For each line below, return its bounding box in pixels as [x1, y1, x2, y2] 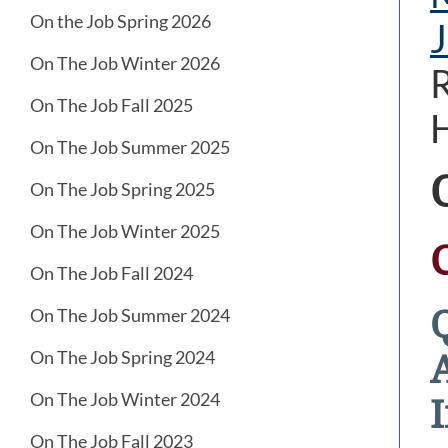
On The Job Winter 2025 [30, 220, 220, 243]
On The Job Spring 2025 [30, 178, 215, 201]
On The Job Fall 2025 [30, 94, 193, 117]
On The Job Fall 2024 [30, 262, 193, 285]
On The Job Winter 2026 [30, 52, 220, 75]
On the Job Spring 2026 [30, 10, 211, 33]
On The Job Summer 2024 [30, 304, 230, 327]
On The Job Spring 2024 [30, 346, 215, 369]
